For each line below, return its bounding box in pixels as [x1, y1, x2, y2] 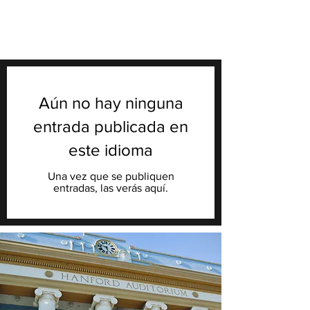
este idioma [69, 140, 153, 159]
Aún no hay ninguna [38, 93, 183, 112]
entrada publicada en [33, 117, 188, 136]
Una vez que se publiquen [47, 170, 174, 182]
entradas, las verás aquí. [53, 182, 168, 194]
